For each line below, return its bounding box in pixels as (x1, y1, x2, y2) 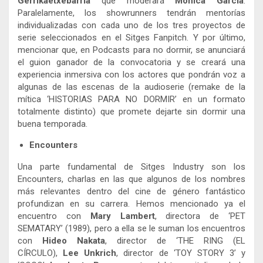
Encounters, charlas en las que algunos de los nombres (18, 173, 245, 184)
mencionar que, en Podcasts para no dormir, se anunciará (18, 44, 245, 55)
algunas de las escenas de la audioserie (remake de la (18, 81, 245, 92)
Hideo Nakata (42, 235, 105, 246)
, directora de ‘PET (154, 210, 246, 221)
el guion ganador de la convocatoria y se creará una (18, 56, 245, 68)
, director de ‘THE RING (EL (105, 235, 245, 246)
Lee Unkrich (63, 247, 117, 258)
